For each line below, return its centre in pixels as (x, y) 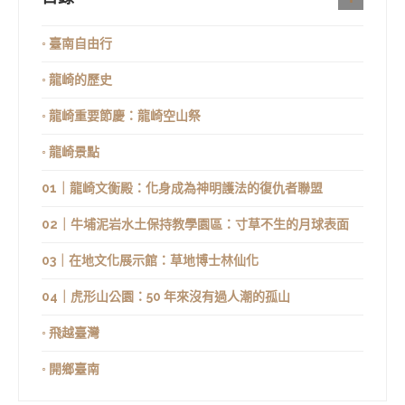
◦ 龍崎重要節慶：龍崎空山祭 (121, 115)
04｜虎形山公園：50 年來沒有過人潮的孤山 (166, 296)
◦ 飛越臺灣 (71, 332)
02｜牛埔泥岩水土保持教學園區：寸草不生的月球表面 (195, 224)
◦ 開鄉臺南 (71, 368)
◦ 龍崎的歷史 (77, 79)
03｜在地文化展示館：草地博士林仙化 (150, 260)
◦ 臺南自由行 (77, 43)
